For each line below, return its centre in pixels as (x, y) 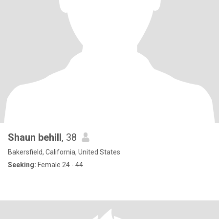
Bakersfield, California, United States (64, 152)
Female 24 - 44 (60, 165)
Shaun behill (35, 137)
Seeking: (22, 165)
